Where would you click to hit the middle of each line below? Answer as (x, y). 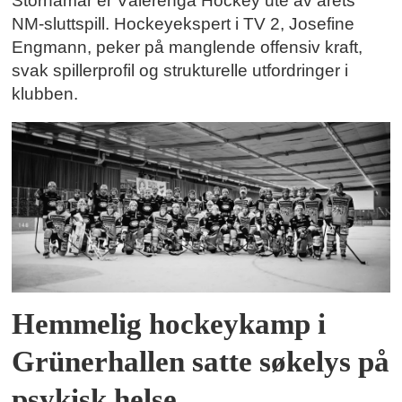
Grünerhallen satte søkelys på (201, 362)
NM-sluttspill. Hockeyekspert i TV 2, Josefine (184, 24)
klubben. (45, 94)
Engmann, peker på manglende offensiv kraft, (188, 48)
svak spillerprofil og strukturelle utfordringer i (180, 71)
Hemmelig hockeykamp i (169, 324)
